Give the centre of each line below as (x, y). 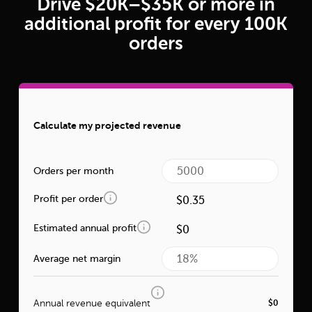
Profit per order (69, 199)
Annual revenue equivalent (92, 304)
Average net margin (77, 258)
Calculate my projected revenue (108, 126)
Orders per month (74, 171)
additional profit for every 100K (156, 24)
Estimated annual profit (85, 228)
